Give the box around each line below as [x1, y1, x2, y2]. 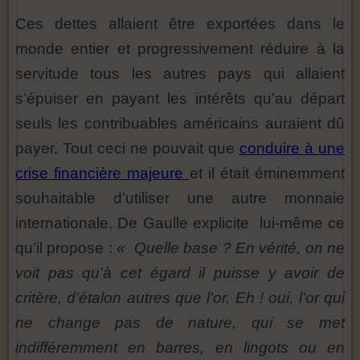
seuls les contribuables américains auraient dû [15, 114, 345, 132]
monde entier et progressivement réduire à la [15, 39, 345, 57]
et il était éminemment [189, 164, 345, 182]
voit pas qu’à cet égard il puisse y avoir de [15, 264, 345, 281]
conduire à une [239, 139, 345, 157]
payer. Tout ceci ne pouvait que [15, 139, 239, 157]
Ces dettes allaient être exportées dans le [15, 14, 345, 32]
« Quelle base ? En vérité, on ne [117, 239, 346, 256]
